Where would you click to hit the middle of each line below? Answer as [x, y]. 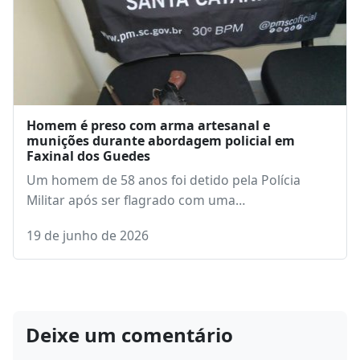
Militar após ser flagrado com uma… [136, 211]
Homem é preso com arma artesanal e [148, 136]
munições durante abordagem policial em [161, 151]
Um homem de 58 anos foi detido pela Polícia [164, 191]
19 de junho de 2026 [88, 246]
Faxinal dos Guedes [88, 167]
